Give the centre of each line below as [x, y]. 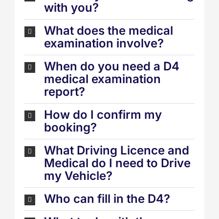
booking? [70, 128]
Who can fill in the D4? [107, 199]
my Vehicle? [78, 176]
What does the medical [109, 31]
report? [65, 92]
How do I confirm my [103, 115]
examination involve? [104, 44]
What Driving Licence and [117, 151]
